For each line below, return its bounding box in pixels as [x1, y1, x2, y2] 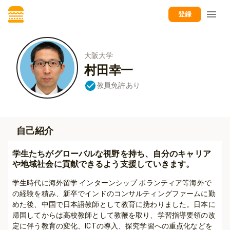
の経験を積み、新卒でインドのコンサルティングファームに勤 [12, 189, 216, 198]
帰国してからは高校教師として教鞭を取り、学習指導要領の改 [12, 211, 216, 219]
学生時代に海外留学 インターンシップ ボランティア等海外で [12, 179, 212, 187]
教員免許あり [97, 81, 140, 90]
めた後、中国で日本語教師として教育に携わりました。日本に [12, 200, 216, 208]
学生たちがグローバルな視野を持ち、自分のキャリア [12, 149, 211, 159]
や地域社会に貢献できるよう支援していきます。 [12, 159, 195, 169]
